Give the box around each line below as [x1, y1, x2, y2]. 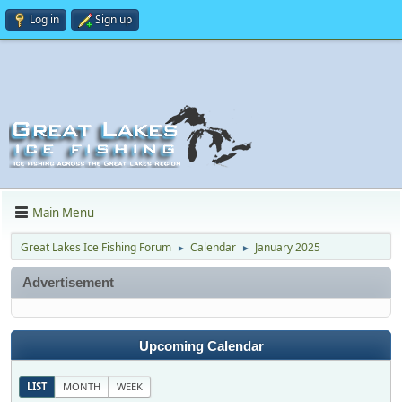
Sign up [95, 12, 132, 27]
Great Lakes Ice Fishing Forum [21, 240, 171, 255]
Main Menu [32, 204, 94, 221]
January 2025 [255, 240, 320, 255]
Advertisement [22, 275, 115, 290]
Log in [30, 12, 59, 27]
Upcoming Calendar [138, 339, 264, 354]
